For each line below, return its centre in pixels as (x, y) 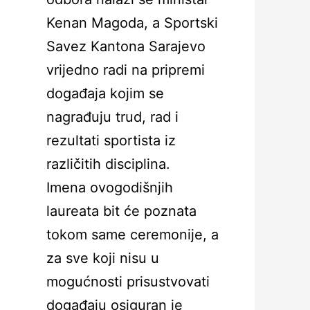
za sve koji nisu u (103, 258)
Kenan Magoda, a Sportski (132, 23)
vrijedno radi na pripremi (126, 70)
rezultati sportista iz (111, 140)
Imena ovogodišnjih (110, 188)
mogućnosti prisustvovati (128, 282)
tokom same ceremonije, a (133, 235)
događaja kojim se (105, 93)
